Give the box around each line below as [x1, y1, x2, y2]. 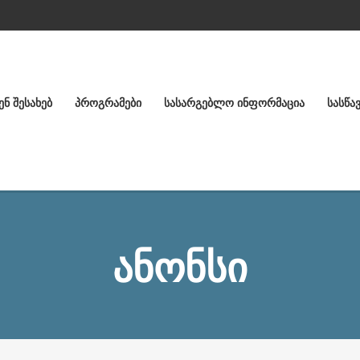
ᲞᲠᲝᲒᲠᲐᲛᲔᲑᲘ [75, 96, 141, 110]
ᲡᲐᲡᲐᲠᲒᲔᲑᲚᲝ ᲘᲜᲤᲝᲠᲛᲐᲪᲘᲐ [164, 96, 305, 110]
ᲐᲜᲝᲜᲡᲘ [112, 245, 247, 291]
